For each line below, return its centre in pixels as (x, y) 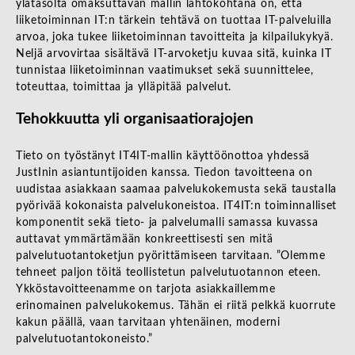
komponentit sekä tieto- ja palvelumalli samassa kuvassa (167, 223)
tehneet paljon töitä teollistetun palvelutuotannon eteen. (168, 273)
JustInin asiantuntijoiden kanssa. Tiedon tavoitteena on (164, 173)
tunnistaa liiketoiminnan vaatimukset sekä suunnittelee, (165, 70)
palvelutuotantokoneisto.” (84, 339)
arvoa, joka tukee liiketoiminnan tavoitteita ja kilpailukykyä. (175, 36)
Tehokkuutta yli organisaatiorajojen (135, 120)
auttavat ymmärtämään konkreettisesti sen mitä (145, 239)
